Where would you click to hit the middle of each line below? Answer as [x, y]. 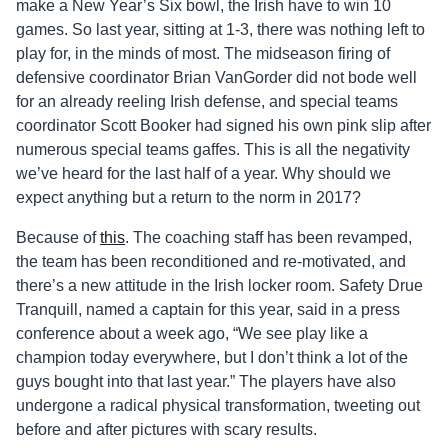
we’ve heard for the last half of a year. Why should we [203, 174]
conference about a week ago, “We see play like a [192, 334]
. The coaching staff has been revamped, [268, 238]
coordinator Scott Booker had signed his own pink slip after [223, 126]
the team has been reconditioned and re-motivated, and [211, 262]
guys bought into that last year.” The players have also [206, 382]
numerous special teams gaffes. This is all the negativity [213, 150]
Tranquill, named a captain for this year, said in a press [208, 310]
